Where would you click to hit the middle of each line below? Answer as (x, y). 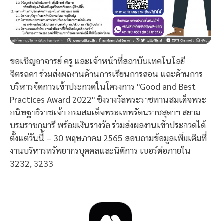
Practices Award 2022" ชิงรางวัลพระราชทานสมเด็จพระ (108, 99)
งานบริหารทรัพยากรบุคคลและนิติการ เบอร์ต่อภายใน (100, 150)
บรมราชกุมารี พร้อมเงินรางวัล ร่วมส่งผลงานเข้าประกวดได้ (108, 124)
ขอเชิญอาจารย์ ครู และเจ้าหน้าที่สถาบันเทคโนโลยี (97, 60)
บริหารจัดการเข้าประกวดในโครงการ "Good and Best (103, 86)
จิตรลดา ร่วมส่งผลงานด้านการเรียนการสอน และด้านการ (106, 73)
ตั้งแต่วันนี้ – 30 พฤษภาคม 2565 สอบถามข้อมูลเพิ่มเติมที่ (108, 137)
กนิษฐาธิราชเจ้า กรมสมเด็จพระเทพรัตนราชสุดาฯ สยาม (105, 111)
